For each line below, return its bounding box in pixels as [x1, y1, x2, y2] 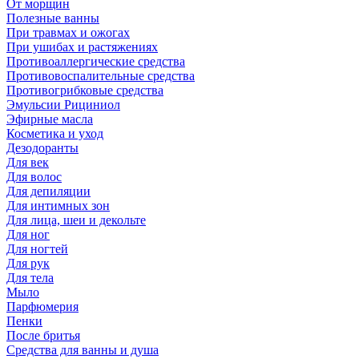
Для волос [6, 169, 62, 184]
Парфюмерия [6, 299, 79, 313]
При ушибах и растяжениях [6, 39, 158, 54]
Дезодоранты [6, 140, 79, 155]
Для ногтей [6, 241, 68, 256]
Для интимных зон [6, 198, 110, 212]
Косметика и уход [6, 126, 103, 140]
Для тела [6, 270, 54, 284]
